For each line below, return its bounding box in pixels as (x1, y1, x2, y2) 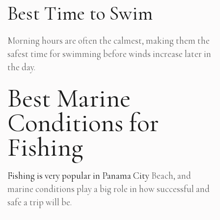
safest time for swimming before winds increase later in (7, 48, 211, 60)
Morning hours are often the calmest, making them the (7, 35, 210, 47)
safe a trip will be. (7, 196, 72, 208)
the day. (7, 61, 35, 73)
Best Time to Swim (7, 1, 153, 26)
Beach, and (149, 170, 191, 182)
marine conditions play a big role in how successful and (7, 183, 210, 195)
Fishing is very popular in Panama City (7, 170, 149, 182)
